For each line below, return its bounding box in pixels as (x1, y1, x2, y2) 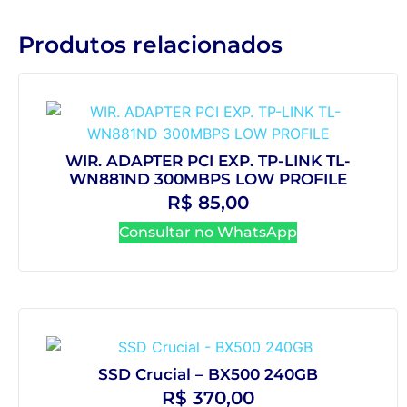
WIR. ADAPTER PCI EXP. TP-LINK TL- (65, 152, 351, 171)
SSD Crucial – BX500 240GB (98, 365, 318, 384)
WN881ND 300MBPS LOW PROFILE (69, 170, 347, 189)
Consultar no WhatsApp (119, 223, 297, 241)
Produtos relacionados (18, 30, 283, 58)
